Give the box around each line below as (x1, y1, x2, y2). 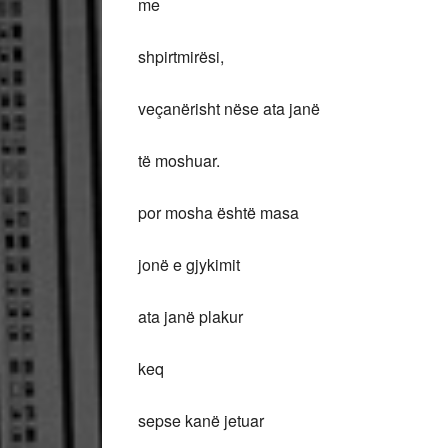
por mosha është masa (138, 201, 299, 224)
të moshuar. (138, 149, 220, 172)
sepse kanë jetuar (138, 409, 264, 432)
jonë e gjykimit (138, 253, 240, 276)
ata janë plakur (138, 305, 243, 328)
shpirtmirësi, (138, 45, 224, 68)
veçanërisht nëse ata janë (138, 97, 320, 120)
